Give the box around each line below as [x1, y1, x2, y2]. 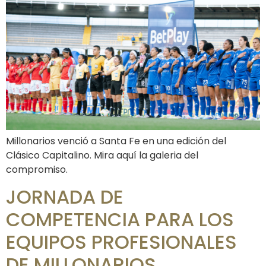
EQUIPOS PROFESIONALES [6, 228, 237, 255]
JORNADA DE [6, 183, 123, 210]
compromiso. [6, 163, 68, 177]
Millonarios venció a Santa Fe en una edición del [6, 134, 226, 148]
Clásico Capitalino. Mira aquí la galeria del [6, 148, 198, 163]
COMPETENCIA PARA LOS [6, 205, 234, 233]
